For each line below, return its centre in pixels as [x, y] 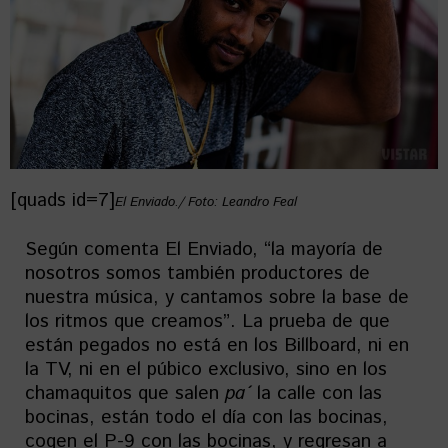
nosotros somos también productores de [197, 274]
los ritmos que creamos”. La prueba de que [207, 322]
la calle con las [316, 394]
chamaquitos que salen [125, 394]
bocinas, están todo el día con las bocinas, [206, 418]
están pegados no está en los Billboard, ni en [217, 346]
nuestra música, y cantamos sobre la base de [217, 298]
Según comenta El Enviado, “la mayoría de [204, 250]
